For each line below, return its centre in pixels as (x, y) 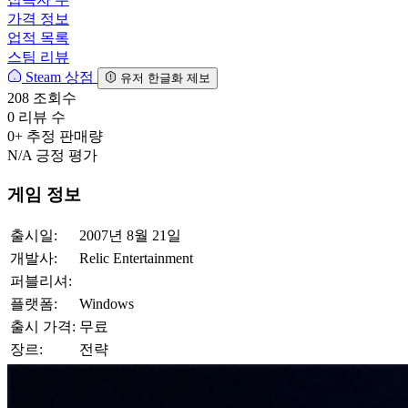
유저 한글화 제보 (165, 78)
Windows (107, 303)
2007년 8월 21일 (130, 235)
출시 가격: (43, 326)
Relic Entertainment (136, 258)
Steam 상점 (60, 77)
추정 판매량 (65, 137)
